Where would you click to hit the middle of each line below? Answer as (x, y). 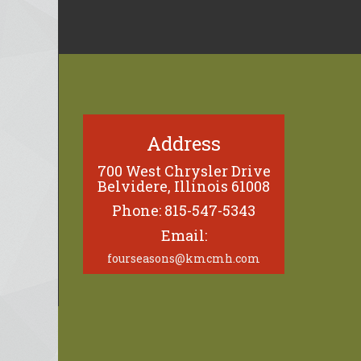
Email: (184, 235)
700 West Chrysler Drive (184, 170)
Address (184, 144)
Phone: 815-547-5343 (184, 211)
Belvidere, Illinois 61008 (184, 186)
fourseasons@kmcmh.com (184, 259)
